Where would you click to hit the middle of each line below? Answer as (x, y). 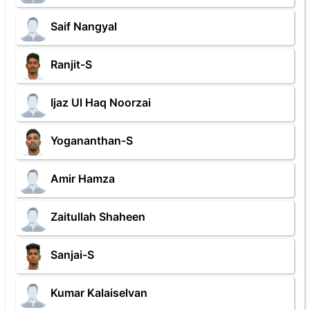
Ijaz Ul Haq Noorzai (101, 103)
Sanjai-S (72, 255)
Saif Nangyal (84, 27)
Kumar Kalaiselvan (99, 293)
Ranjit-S (71, 65)
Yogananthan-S (92, 141)
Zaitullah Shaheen (98, 217)
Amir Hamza (83, 179)
